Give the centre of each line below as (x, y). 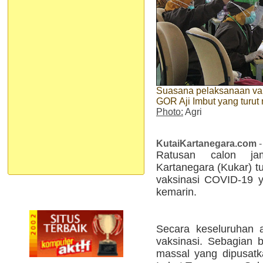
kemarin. (176, 192)
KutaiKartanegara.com (206, 143)
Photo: (170, 112)
